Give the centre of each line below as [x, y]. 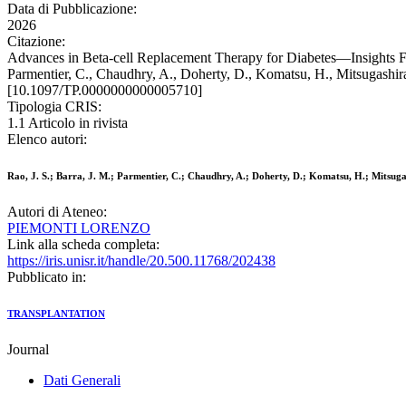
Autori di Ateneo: [57, 212]
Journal [28, 350]
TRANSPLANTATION [56, 314]
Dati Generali [82, 381]
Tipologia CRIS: [54, 107]
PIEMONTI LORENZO [79, 228]
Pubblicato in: [47, 277]
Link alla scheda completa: [83, 245]
